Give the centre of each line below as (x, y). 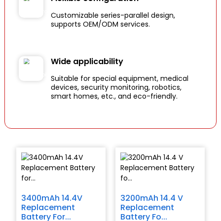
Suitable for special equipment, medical (119, 79)
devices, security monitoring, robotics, (116, 88)
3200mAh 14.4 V (151, 198)
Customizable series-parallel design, (113, 16)
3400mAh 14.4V (52, 198)
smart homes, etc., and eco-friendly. (114, 96)
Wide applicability (87, 62)
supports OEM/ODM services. (100, 24)
